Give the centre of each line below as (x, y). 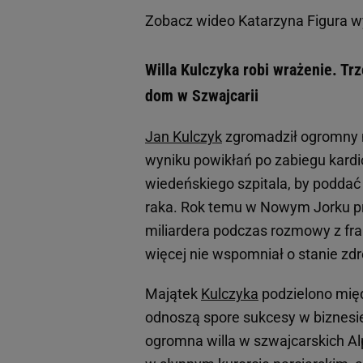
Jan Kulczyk (184, 137)
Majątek (173, 294)
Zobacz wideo (192, 21)
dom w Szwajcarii (204, 96)
